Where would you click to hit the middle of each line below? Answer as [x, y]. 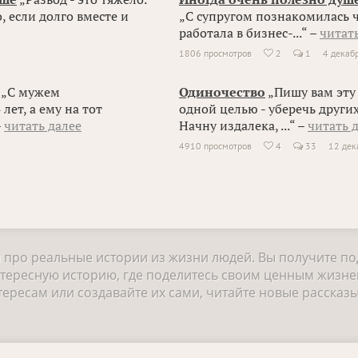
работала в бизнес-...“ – [249, 33]
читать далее [43, 125]
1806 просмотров [215, 53]
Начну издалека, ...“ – [243, 125]
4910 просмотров [215, 146]
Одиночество [222, 92]
